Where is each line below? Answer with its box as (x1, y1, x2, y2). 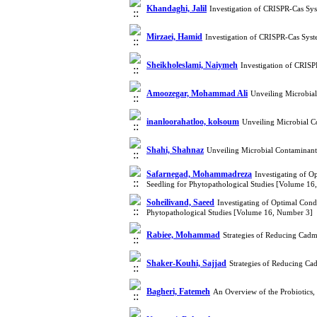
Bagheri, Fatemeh (146, 287, 210, 296)
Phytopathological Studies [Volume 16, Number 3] (146, 208, 313, 217)
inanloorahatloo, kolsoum (146, 117, 239, 127)
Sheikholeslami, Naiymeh (146, 60, 238, 70)
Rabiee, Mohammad (146, 230, 220, 240)
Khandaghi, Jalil (146, 4, 207, 13)
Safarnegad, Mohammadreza (146, 169, 252, 179)
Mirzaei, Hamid (146, 32, 202, 42)
